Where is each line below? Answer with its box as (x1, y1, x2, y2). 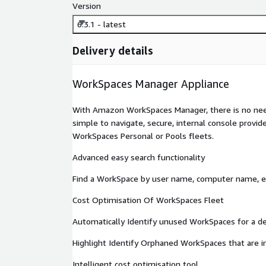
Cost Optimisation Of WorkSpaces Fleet (72, 195, 224, 205)
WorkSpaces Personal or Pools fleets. (72, 131, 214, 141)
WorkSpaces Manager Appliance (72, 77, 229, 91)
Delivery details (72, 44, 153, 58)
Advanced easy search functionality (72, 152, 205, 163)
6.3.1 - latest (77, 19, 126, 30)
